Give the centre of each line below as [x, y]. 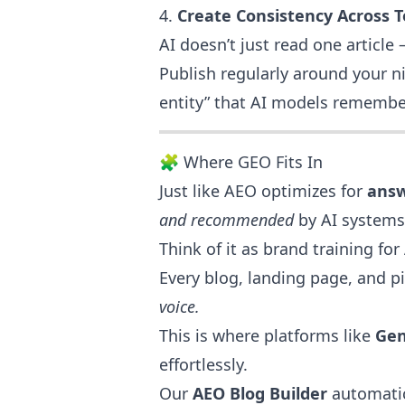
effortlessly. [203, 365]
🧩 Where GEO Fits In [241, 162]
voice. [179, 307]
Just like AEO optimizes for [263, 191]
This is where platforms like [267, 336]
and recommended [226, 220]
